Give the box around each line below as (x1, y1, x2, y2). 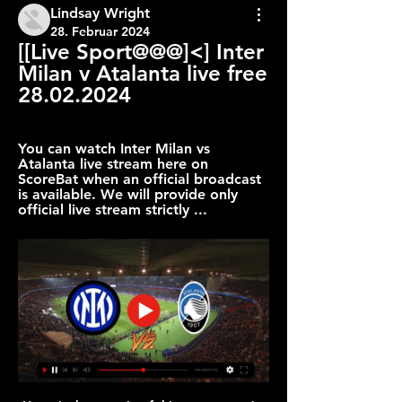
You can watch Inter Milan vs (18, 140, 210, 157)
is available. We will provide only (18, 186, 238, 203)
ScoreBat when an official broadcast (18, 170, 261, 188)
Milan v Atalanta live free (18, 60, 267, 86)
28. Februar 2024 (50, 23, 150, 39)
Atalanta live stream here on (18, 155, 208, 172)
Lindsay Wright (50, 4, 150, 22)
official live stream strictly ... (18, 201, 207, 218)
